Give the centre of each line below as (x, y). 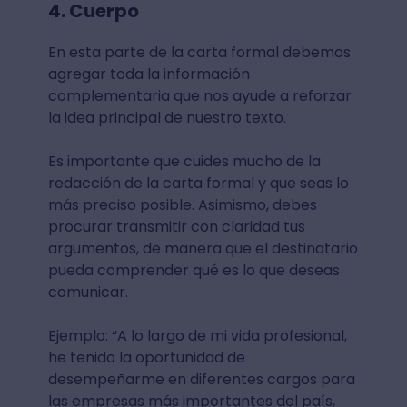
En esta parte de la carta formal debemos (199, 52)
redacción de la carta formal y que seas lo (198, 183)
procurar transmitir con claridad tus (176, 226)
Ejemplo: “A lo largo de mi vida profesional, (197, 335)
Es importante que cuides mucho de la (184, 161)
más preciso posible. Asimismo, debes (182, 204)
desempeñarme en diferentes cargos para (201, 379)
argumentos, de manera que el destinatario (203, 248)
